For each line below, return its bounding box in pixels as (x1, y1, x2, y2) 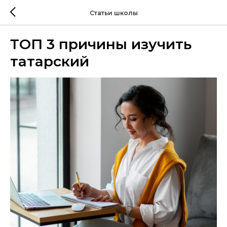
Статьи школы (89, 9, 138, 17)
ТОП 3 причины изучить (10, 35, 192, 53)
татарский (10, 53, 89, 70)
